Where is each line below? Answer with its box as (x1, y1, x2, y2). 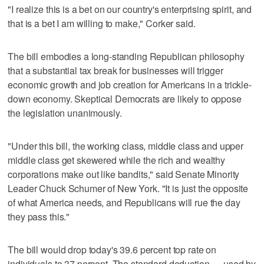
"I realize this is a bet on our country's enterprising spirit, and (8, 2, 252, 16)
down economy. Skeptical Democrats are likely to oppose (8, 91, 242, 105)
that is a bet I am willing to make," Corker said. (8, 16, 196, 30)
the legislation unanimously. (8, 105, 122, 120)
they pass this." (8, 209, 70, 223)
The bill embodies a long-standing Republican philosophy (8, 49, 245, 63)
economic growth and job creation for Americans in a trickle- (8, 77, 252, 91)
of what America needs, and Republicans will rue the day (8, 195, 240, 209)
